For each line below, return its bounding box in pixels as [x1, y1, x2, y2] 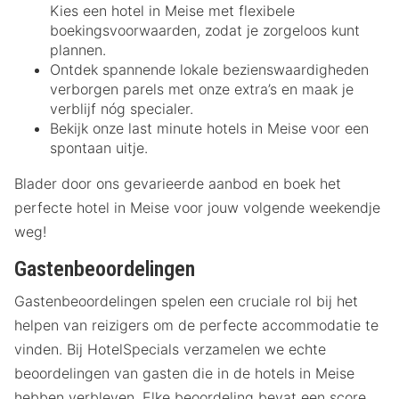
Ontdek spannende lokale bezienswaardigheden [50, 60, 369, 78]
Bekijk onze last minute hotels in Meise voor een [50, 118, 369, 137]
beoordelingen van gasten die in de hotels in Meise [14, 364, 354, 383]
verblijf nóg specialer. [50, 99, 193, 118]
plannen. [50, 40, 106, 59]
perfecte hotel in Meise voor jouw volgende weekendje [14, 198, 380, 216]
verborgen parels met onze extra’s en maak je [50, 79, 354, 98]
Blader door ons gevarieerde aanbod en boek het [14, 174, 341, 192]
